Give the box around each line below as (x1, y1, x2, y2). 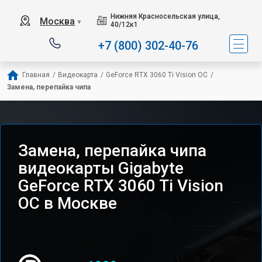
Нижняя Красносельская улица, (111, 12, 220, 20)
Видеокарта (58, 71, 98, 79)
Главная (22, 71, 50, 79)
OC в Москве (18, 194, 117, 213)
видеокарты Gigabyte (18, 158, 184, 178)
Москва (40, 16, 75, 27)
